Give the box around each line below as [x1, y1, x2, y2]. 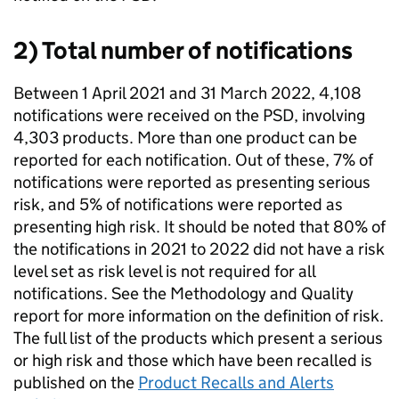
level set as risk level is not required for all [13, 261, 315, 281]
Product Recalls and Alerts [138, 372, 334, 393]
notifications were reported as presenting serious [13, 172, 370, 192]
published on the [13, 372, 138, 393]
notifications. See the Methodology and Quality [13, 283, 354, 304]
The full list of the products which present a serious [13, 328, 383, 348]
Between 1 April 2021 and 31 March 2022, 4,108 [13, 83, 362, 103]
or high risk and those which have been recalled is [13, 350, 372, 370]
